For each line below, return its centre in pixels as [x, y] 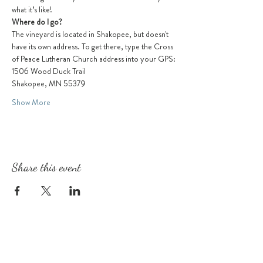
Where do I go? [37, 22]
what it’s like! [32, 9]
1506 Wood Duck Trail [49, 71]
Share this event [46, 167]
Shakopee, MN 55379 [48, 83]
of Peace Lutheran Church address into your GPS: [94, 59]
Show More [31, 102]
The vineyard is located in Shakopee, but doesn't [91, 34]
